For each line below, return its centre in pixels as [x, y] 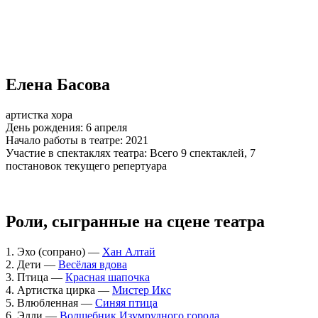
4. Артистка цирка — [59, 290]
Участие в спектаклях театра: [76, 153]
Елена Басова [58, 84]
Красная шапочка [108, 277]
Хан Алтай [129, 251]
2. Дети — [32, 264]
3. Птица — [35, 277]
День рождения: [44, 127]
